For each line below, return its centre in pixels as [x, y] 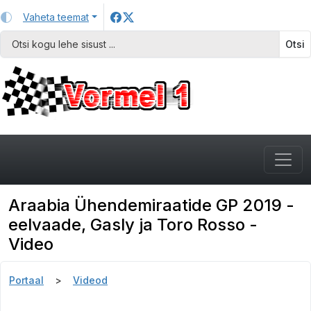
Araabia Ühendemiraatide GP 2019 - [151, 205]
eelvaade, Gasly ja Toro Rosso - [133, 225]
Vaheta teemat [56, 17]
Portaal [26, 280]
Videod [90, 280]
